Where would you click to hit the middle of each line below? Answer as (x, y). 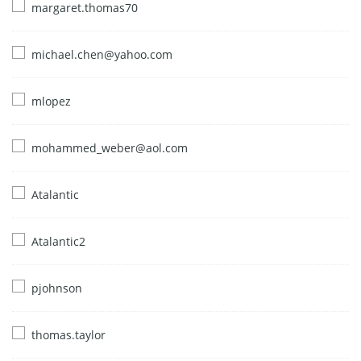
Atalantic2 (58, 241)
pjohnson (57, 288)
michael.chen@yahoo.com (102, 54)
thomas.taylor (68, 334)
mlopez (51, 101)
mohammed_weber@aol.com (110, 147)
